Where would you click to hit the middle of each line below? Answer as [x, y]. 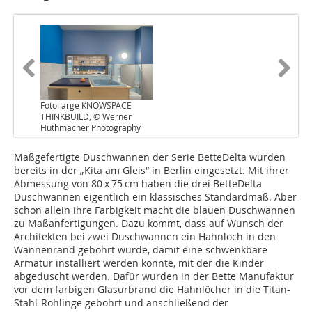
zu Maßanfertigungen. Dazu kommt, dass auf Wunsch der [149, 224]
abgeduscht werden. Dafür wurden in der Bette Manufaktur [154, 276]
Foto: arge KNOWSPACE [86, 106]
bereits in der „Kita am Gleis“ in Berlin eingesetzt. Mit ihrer [151, 171]
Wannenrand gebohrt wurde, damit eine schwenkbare [141, 250]
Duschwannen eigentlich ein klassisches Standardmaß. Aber [155, 197]
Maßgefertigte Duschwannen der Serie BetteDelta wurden [150, 157]
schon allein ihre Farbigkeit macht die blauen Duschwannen [155, 210]
